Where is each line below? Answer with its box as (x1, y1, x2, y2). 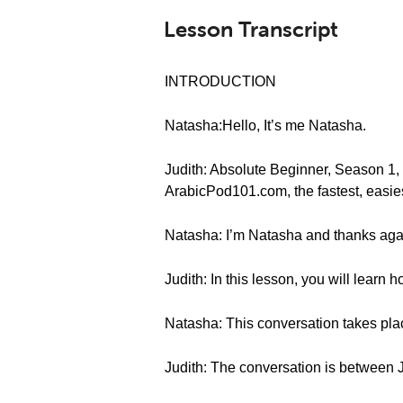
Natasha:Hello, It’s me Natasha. (165, 118, 366, 133)
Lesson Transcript (164, 16, 338, 42)
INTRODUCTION (165, 74, 276, 89)
